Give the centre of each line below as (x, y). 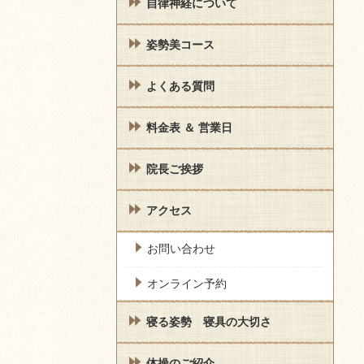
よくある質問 (180, 87)
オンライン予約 (187, 284)
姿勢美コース (180, 45)
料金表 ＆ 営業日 (189, 128)
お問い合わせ (181, 249)
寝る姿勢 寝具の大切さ (209, 322)
